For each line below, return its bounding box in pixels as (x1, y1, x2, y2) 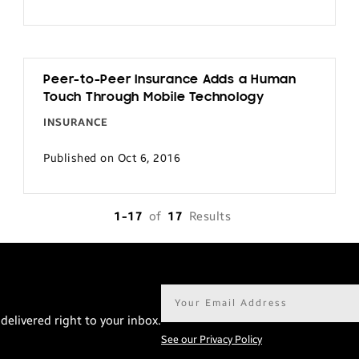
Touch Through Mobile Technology (43, 91, 264, 104)
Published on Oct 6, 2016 (43, 151, 181, 165)
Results (188, 209, 231, 224)
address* (160, 305, 211, 320)
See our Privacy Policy (161, 333, 262, 346)
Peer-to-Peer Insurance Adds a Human (43, 74, 296, 87)
